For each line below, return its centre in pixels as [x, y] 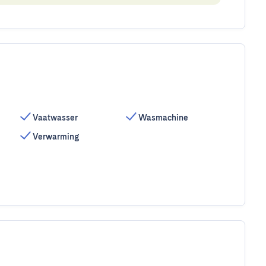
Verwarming [56, 137]
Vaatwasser [55, 118]
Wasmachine [164, 118]
